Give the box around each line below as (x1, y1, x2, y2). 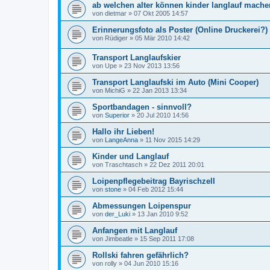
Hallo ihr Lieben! (92, 127, 154, 137)
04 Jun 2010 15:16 (124, 260, 178, 268)
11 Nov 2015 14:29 (145, 136, 200, 144)
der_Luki (105, 210, 130, 218)
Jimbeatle (105, 235, 133, 243)
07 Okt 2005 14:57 (134, 9, 188, 17)
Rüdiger (105, 34, 128, 42)
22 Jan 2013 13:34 (133, 87, 187, 95)
